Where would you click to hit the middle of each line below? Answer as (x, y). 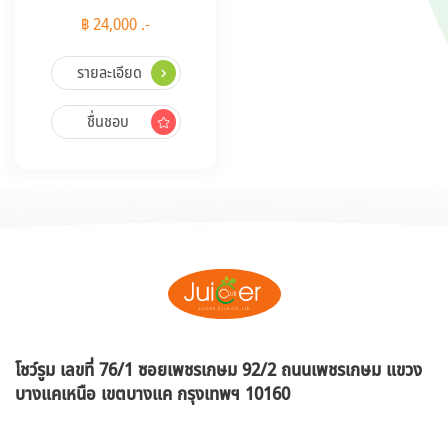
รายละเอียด (109, 72)
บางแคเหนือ (55, 394)
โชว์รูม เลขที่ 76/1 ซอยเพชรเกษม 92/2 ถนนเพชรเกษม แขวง (218, 370)
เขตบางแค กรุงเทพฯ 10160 (193, 394)
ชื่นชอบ (107, 121)
